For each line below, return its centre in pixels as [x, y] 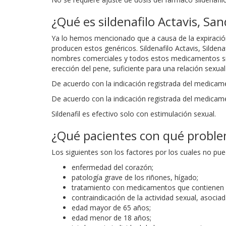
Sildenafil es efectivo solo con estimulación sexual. [134, 114]
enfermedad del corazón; [112, 167]
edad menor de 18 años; [111, 217]
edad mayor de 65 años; [111, 207]
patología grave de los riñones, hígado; [135, 177]
